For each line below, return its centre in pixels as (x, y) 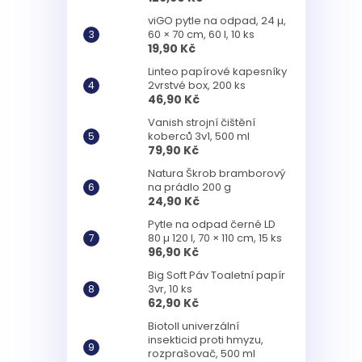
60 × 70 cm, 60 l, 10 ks (201, 34)
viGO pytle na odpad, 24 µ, (217, 20)
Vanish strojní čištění (202, 122)
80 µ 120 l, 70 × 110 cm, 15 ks (215, 238)
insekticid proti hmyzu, (206, 339)
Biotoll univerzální (194, 326)
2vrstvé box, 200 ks (197, 85)
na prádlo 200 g (189, 187)
